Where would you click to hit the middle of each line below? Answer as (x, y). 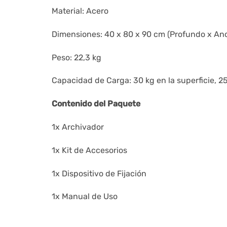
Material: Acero (80, 11)
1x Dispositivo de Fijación (99, 173)
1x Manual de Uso (85, 197)
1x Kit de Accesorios (89, 150)
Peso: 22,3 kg (77, 57)
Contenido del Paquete (96, 104)
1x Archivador (78, 127)
